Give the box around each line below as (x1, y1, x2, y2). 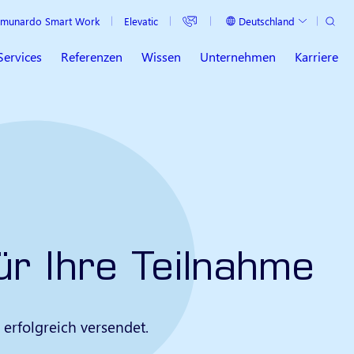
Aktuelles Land (222, 18, 288, 32)
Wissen (141, 48, 181, 66)
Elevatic (123, 14, 158, 28)
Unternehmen (200, 48, 276, 66)
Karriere (295, 48, 338, 66)
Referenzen (61, 48, 122, 66)
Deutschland (238, 13, 295, 28)
